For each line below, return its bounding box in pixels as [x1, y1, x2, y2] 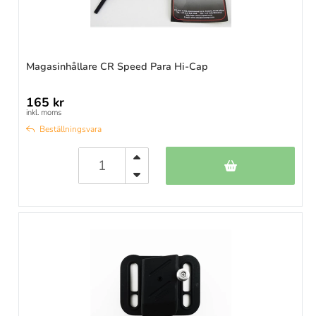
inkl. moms [26, 107, 61, 119]
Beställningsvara [39, 123, 102, 135]
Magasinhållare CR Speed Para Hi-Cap [26, 59, 208, 74]
